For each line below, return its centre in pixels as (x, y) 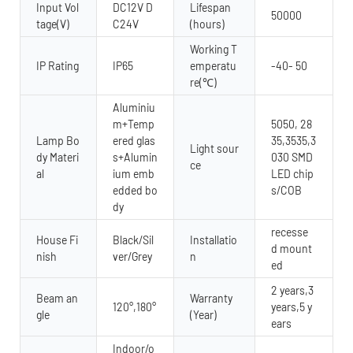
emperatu (213, 65)
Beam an (57, 298)
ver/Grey (132, 256)
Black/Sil (133, 240)
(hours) (207, 24)
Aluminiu (134, 107)
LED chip (292, 173)
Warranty (211, 298)
